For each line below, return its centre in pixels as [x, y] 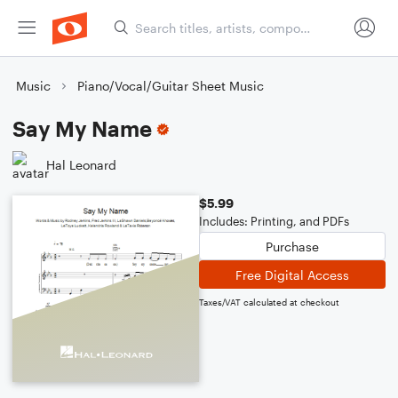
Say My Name [82, 128]
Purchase [292, 246]
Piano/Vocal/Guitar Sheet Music [171, 86]
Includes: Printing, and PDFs [274, 221]
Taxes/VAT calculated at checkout [269, 302]
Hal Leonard [81, 164]
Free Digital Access [292, 275]
